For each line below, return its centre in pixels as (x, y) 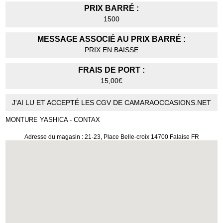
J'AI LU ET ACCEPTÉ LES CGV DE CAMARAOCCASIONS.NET (111, 103)
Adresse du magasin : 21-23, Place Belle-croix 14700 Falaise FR (111, 137)
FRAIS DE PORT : (111, 70)
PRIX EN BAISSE (111, 50)
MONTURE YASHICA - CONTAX (53, 120)
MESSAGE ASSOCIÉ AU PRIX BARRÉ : (111, 39)
